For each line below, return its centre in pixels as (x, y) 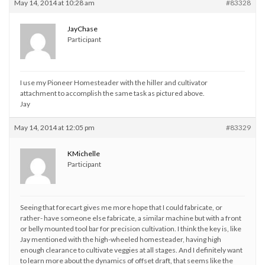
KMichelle (84, 153)
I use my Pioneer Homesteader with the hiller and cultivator (114, 83)
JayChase (83, 29)
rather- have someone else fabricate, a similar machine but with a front (131, 218)
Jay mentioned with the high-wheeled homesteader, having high (121, 239)
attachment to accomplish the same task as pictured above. (112, 93)
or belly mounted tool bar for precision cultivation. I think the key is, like (131, 229)
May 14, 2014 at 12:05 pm (54, 127)
